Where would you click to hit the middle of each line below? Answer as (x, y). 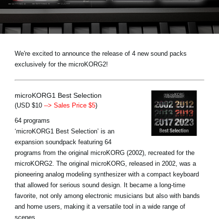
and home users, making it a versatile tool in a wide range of (100, 206)
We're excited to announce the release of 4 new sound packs (101, 53)
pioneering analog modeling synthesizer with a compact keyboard (107, 174)
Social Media (54, 44)
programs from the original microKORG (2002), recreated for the (105, 153)
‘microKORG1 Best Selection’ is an (65, 131)
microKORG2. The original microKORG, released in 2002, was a (105, 163)
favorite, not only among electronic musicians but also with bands (107, 196)
